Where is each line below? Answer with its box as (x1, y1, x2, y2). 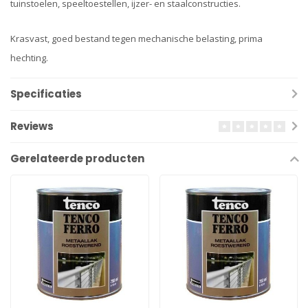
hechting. (10, 52, 48, 65)
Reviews (10, 119, 54, 134)
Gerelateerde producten (10, 151, 144, 166)
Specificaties (10, 87, 82, 102)
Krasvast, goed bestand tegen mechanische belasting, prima (10, 32, 263, 45)
